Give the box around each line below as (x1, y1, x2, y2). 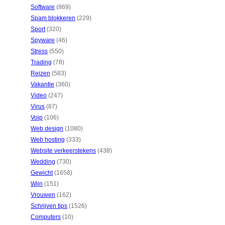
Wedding (31, 158, 55, 165)
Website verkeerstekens (31, 147, 96, 154)
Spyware (31, 37, 55, 44)
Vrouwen (31, 191, 55, 198)
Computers (31, 213, 61, 220)
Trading (31, 59, 52, 66)
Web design (31, 125, 63, 132)
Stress (31, 48, 48, 55)
